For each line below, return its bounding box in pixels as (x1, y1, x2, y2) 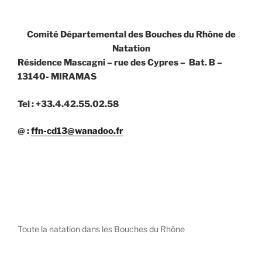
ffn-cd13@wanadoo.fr (31, 126, 123, 137)
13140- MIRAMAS (18, 71, 96, 82)
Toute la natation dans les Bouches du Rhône (18, 224, 185, 235)
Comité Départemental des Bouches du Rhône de (26, 29, 236, 40)
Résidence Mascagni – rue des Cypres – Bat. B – (18, 57, 222, 68)
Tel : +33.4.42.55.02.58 (18, 98, 119, 109)
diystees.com (28, 246, 86, 257)
